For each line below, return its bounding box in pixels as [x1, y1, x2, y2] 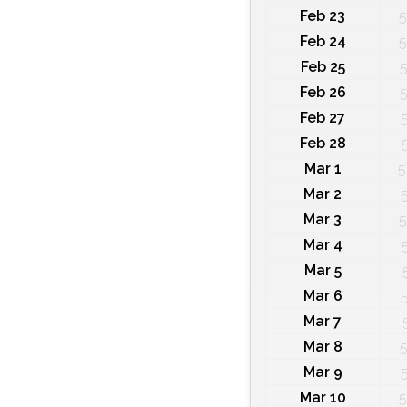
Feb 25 [300, 58, 345, 76]
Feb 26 [299, 84, 346, 102]
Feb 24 [299, 33, 346, 51]
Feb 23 [300, 7, 346, 25]
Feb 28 [299, 134, 346, 153]
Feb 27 [300, 109, 346, 127]
